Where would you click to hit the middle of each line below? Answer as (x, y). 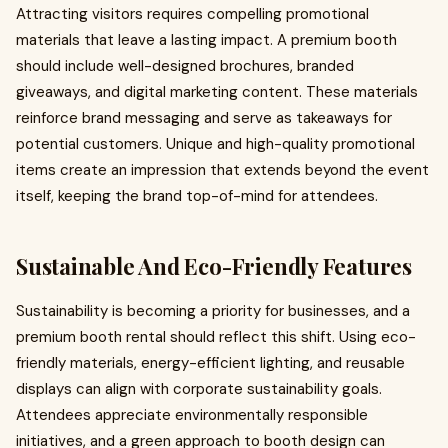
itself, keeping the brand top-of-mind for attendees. (197, 196)
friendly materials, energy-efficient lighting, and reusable (210, 363)
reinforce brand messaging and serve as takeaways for (204, 118)
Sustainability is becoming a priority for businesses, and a (213, 311)
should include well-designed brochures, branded (185, 66)
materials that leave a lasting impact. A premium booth (206, 40)
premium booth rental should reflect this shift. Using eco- (216, 337)
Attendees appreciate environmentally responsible (192, 415)
